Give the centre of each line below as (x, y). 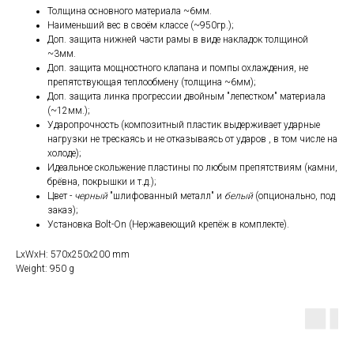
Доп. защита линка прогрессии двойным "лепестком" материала (186, 96)
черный (91, 196)
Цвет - (61, 196)
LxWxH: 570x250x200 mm (73, 254)
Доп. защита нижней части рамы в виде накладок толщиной (178, 39)
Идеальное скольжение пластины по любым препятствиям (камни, (192, 167)
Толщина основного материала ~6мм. (130, 11)
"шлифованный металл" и (166, 196)
